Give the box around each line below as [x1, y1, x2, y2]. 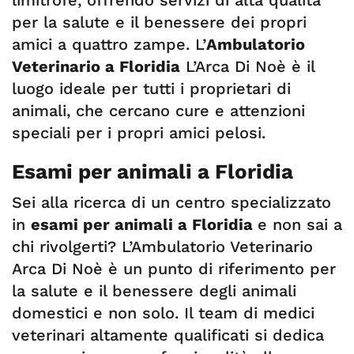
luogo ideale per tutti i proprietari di [12, 79, 291, 98]
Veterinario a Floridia [12, 57, 180, 76]
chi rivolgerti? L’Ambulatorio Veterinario [12, 237, 313, 256]
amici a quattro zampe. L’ [12, 35, 206, 54]
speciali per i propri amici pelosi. [12, 123, 265, 142]
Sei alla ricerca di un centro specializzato [12, 193, 331, 212]
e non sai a [258, 215, 342, 234]
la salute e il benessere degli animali [12, 281, 296, 300]
